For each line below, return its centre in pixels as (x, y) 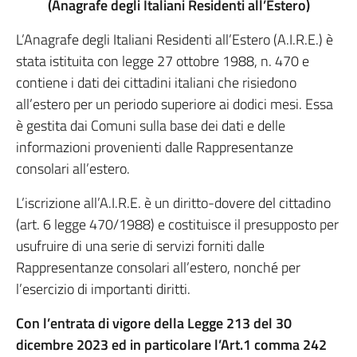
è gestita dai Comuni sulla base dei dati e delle (151, 126)
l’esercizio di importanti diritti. (103, 289)
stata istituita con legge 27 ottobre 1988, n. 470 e (163, 61)
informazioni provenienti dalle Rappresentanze (155, 147)
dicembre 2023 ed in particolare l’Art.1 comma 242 (171, 345)
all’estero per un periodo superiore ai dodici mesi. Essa (175, 104)
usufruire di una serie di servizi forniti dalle (140, 246)
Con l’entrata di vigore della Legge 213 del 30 (154, 323)
